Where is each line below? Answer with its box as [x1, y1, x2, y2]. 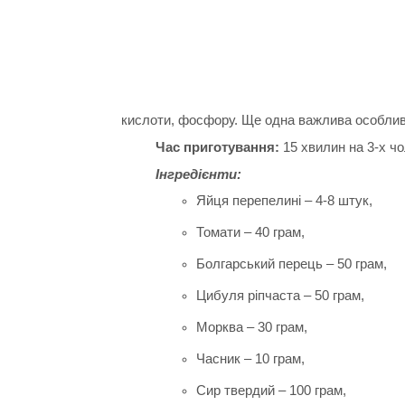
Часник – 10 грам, [195, 351, 305, 367]
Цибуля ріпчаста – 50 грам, [195, 287, 364, 304]
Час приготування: [155, 138, 279, 155]
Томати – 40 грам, [195, 224, 305, 240]
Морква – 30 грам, [195, 319, 307, 335]
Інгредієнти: [155, 165, 241, 182]
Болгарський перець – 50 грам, [195, 256, 387, 272]
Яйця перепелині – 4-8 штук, [195, 193, 372, 209]
